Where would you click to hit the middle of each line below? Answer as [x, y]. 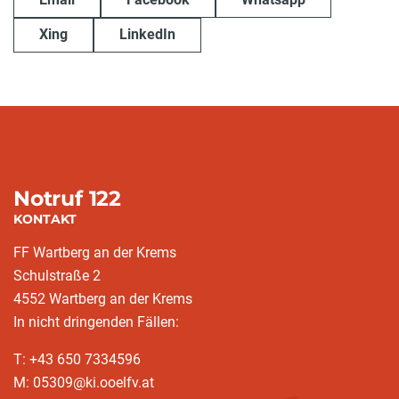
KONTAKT [45, 219]
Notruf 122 [67, 198]
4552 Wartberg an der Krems [103, 299]
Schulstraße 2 [57, 276]
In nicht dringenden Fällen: [96, 322]
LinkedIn [147, 35]
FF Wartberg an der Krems [95, 252]
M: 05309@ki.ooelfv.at [84, 383]
